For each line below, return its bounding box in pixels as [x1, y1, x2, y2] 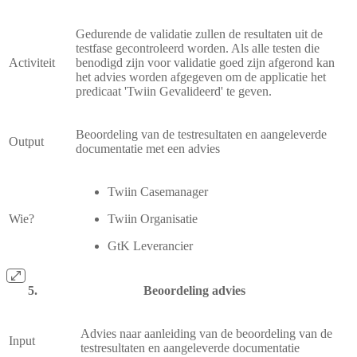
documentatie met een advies [76, 141, 220, 155]
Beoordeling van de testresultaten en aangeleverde [76, 127, 327, 141]
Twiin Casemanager [108, 184, 208, 198]
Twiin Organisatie [108, 211, 198, 226]
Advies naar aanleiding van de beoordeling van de [80, 326, 332, 340]
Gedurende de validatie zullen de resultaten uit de [76, 26, 323, 41]
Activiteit [9, 55, 55, 69]
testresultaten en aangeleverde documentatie [80, 340, 300, 355]
